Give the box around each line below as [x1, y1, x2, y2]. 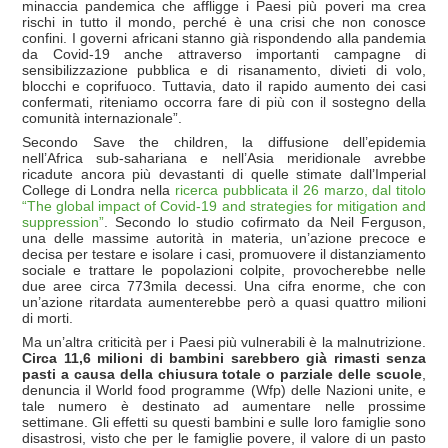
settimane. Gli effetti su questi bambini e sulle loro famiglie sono [22, 413, 426, 430]
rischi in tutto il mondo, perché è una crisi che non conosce [22, 13, 426, 30]
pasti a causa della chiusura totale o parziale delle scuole [22, 365, 422, 382]
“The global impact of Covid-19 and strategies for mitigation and [22, 197, 426, 214]
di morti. [22, 309, 73, 326]
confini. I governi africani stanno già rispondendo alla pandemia [22, 29, 426, 46]
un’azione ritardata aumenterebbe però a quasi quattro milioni [22, 293, 426, 310]
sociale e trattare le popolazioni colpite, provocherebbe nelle [22, 261, 426, 278]
